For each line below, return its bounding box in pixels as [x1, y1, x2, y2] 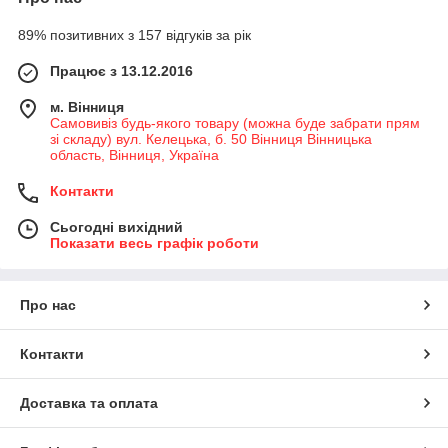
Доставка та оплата [20, 395, 158, 412]
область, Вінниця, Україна [50, 147, 219, 164]
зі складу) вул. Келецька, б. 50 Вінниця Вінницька [50, 131, 372, 148]
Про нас [20, 297, 76, 314]
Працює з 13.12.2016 [50, 63, 193, 80]
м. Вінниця [50, 99, 124, 116]
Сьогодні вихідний [50, 219, 183, 236]
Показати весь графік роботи [50, 235, 259, 252]
